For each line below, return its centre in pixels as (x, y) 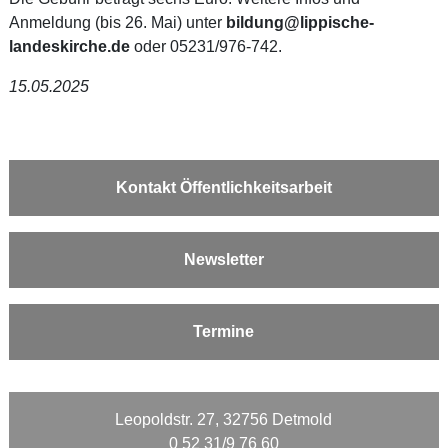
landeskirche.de (69, 46)
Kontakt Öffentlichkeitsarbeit (223, 187)
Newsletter (223, 259)
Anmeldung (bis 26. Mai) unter (117, 22)
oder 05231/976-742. (205, 46)
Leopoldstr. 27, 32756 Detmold (224, 419)
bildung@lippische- (299, 22)
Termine (224, 331)
